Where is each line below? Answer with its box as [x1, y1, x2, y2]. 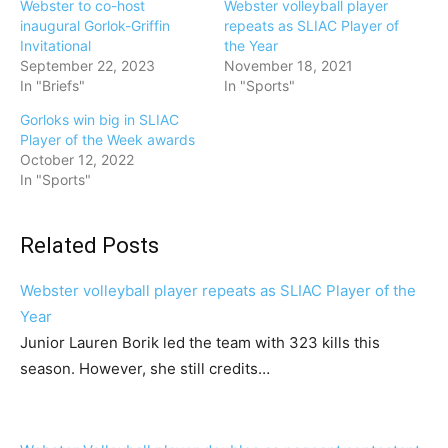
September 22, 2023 [20, 57, 155, 74]
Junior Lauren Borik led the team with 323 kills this [20, 333, 380, 352]
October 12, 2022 [20, 151, 134, 168]
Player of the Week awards [20, 131, 195, 148]
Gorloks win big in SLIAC [20, 111, 179, 128]
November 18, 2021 [224, 57, 353, 74]
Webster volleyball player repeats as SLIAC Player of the [20, 281, 416, 300]
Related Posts [20, 233, 159, 258]
